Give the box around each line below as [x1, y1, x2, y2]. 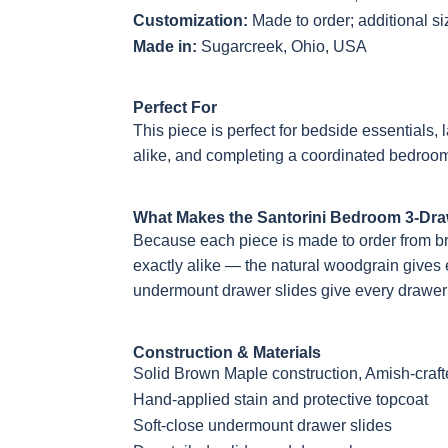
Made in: [133, 38, 197, 55]
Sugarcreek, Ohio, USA [197, 38, 367, 55]
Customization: [133, 12, 248, 29]
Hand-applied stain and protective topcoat [133, 391, 428, 408]
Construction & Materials [133, 344, 321, 361]
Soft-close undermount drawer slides [133, 417, 392, 434]
